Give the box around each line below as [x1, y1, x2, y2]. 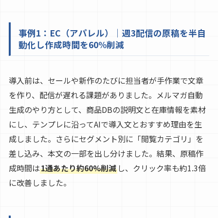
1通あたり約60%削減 [40, 162, 116, 174]
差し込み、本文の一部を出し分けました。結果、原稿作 [8, 147, 203, 160]
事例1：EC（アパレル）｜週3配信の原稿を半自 [18, 27, 206, 39]
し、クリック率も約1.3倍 [117, 162, 206, 174]
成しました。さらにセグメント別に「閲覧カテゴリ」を [8, 133, 203, 145]
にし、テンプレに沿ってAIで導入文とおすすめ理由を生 [8, 118, 202, 130]
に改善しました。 [8, 177, 71, 189]
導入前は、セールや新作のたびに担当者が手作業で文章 [8, 74, 203, 87]
